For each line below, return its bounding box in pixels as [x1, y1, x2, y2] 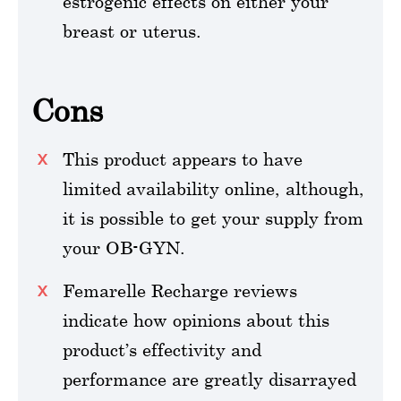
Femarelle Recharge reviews [63, 279, 297, 301]
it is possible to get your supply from [63, 207, 363, 228]
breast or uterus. [63, 20, 201, 41]
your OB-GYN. [63, 236, 185, 258]
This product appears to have [63, 148, 303, 169]
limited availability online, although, [63, 177, 364, 199]
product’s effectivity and [63, 338, 261, 360]
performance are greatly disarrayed [63, 368, 356, 389]
